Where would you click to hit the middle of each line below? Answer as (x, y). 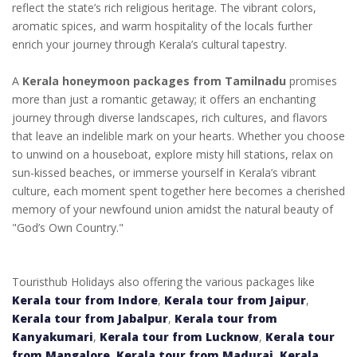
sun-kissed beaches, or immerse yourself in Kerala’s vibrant (164, 173)
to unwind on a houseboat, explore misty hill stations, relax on (173, 155)
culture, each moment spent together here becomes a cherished (178, 191)
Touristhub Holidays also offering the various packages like (163, 282)
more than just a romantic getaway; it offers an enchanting (164, 100)
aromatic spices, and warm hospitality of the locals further (162, 26)
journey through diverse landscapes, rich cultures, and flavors (170, 118)
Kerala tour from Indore (85, 300)
